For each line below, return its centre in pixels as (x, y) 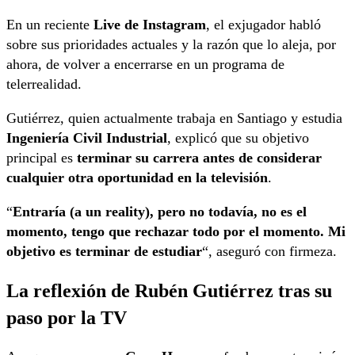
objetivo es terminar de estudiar (104, 251)
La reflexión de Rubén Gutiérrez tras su (169, 291)
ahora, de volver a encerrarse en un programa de (145, 64)
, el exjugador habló (263, 24)
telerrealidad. (44, 84)
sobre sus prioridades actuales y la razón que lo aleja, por (171, 44)
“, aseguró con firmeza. (269, 251)
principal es (42, 157)
